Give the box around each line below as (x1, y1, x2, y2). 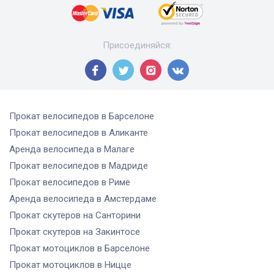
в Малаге (97, 143, 135, 155)
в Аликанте (102, 127, 148, 138)
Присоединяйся (102, 39, 170, 51)
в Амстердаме (97, 193, 157, 204)
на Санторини (83, 209, 141, 221)
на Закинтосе (83, 226, 140, 237)
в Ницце (97, 259, 131, 270)
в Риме (102, 176, 130, 188)
